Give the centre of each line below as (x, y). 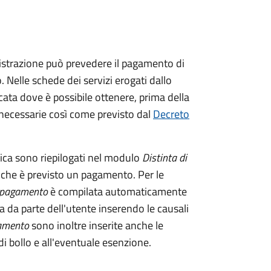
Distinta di (165, 158)
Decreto (171, 114)
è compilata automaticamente (117, 191)
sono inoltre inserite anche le (96, 225)
